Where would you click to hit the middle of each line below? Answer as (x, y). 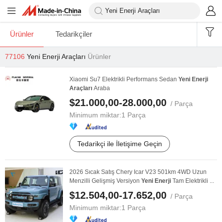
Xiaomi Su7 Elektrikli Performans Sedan (124, 79)
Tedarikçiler (74, 34)
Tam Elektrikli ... (193, 181)
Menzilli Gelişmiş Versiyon (105, 181)
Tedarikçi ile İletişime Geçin (120, 144)
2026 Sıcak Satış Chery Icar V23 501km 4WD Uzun (138, 172)
